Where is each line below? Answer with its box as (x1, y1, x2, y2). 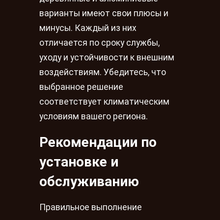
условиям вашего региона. (39, 111, 148, 121)
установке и (39, 153, 118, 170)
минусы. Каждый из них (39, 23, 137, 33)
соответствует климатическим (39, 96, 169, 107)
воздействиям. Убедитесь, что (39, 67, 166, 77)
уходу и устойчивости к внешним (39, 52, 174, 62)
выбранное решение (39, 82, 123, 92)
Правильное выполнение (39, 202, 142, 213)
